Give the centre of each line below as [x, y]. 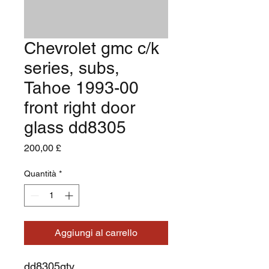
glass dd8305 [75, 127]
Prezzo [76, 147]
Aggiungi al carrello [96, 232]
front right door [80, 107]
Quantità [40, 173]
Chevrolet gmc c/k [92, 48]
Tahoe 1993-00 [81, 87]
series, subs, [72, 68]
